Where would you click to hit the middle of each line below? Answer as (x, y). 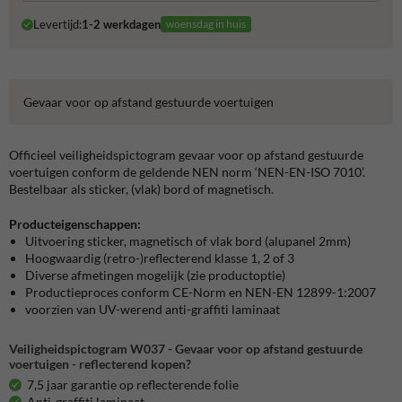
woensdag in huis (205, 24)
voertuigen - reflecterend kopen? (100, 363)
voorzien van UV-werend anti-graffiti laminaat (153, 309)
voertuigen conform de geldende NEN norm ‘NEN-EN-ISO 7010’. (187, 171)
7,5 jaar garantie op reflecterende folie (133, 384)
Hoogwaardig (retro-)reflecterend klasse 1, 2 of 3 (160, 258)
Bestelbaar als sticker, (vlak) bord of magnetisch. (143, 188)
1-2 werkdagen (121, 25)
